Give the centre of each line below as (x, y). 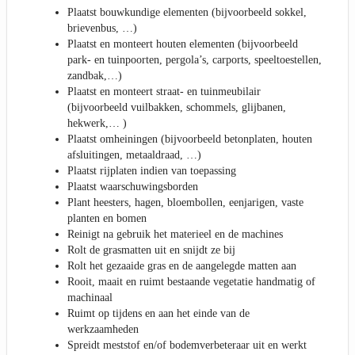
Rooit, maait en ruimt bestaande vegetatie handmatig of (191, 282)
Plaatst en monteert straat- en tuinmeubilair (164, 92)
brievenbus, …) (102, 29)
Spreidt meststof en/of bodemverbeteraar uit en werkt (187, 345)
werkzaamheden (103, 330)
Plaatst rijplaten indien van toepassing (152, 171)
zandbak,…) (95, 76)
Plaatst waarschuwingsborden (133, 187)
